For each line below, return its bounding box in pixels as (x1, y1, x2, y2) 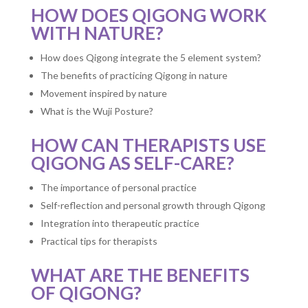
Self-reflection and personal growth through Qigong (40, 199, 265, 211)
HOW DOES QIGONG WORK (30, 4, 267, 26)
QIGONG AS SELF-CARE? (30, 152, 234, 174)
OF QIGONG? (30, 282, 142, 304)
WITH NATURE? (30, 22, 164, 44)
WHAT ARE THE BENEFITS (30, 264, 250, 286)
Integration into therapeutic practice (40, 217, 199, 229)
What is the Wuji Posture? (40, 105, 153, 117)
